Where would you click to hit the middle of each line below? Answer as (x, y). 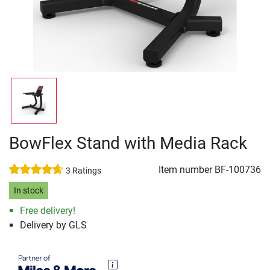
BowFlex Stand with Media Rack (128, 143)
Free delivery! (47, 211)
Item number (187, 170)
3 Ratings (83, 171)
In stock (28, 190)
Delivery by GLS (53, 225)
